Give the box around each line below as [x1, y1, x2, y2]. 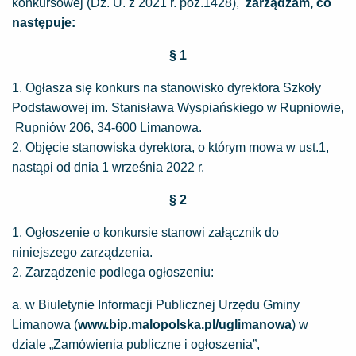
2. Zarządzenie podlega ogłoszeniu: [12, 265, 214, 279]
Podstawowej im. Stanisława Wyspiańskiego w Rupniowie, [12, 101, 344, 114]
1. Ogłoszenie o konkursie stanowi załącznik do [12, 226, 279, 239]
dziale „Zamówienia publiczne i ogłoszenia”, [12, 338, 260, 351]
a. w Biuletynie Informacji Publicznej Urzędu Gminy [12, 298, 300, 311]
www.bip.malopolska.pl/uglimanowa [78, 318, 292, 331]
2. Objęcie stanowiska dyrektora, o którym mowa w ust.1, [12, 141, 329, 154]
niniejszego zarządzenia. [12, 246, 153, 259]
